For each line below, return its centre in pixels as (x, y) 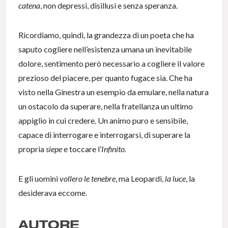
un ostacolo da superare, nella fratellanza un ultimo (106, 106)
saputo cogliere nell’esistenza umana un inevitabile (105, 49)
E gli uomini (39, 179)
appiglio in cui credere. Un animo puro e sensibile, (103, 121)
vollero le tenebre (88, 179)
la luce (175, 179)
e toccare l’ (82, 149)
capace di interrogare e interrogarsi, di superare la (104, 135)
